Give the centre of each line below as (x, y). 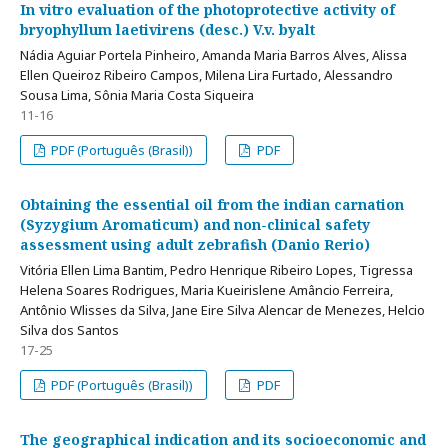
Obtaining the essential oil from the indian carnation (212, 204)
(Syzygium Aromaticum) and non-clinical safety (195, 224)
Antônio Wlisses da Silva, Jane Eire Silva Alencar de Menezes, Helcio (222, 310)
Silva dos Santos (69, 330)
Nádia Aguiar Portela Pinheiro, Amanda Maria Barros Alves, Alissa (213, 55)
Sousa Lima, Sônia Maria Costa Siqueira (137, 95)
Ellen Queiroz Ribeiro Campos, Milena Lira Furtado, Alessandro (206, 75)
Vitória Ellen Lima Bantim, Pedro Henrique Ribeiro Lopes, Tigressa (216, 270)
